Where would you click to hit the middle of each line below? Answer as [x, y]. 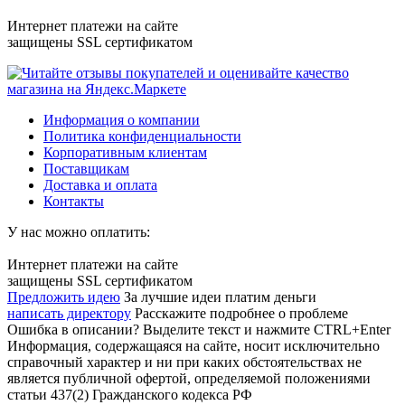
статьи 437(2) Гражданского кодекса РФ [130, 395]
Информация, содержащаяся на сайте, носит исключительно [193, 346]
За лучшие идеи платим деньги [220, 297]
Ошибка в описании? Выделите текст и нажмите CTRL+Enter [199, 330]
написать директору [69, 314]
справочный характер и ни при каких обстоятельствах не [184, 363]
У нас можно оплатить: [79, 232]
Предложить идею [64, 297]
